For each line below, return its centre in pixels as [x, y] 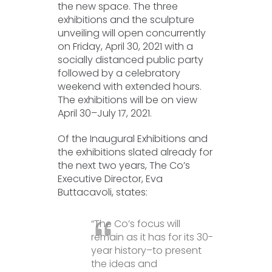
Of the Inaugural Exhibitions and [132, 139]
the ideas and [124, 264]
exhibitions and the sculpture [126, 20]
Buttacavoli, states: [102, 192]
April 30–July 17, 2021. [104, 113]
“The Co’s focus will [135, 224]
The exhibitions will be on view [127, 100]
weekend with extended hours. [129, 87]
